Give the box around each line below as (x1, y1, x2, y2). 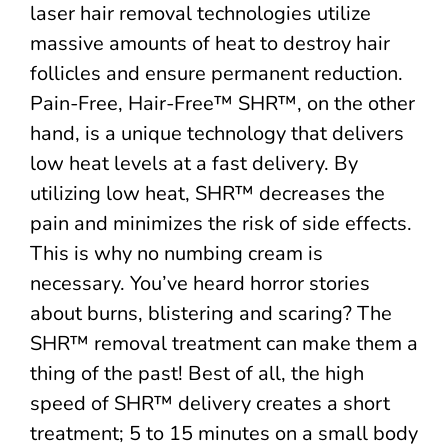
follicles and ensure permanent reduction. (30, 59, 403, 87)
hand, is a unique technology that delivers (30, 119, 404, 147)
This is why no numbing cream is (30, 239, 323, 267)
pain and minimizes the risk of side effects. (30, 209, 412, 237)
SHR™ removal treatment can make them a (30, 329, 418, 357)
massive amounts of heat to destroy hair (30, 29, 390, 57)
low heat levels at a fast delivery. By (30, 149, 358, 177)
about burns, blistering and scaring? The (30, 299, 392, 327)
